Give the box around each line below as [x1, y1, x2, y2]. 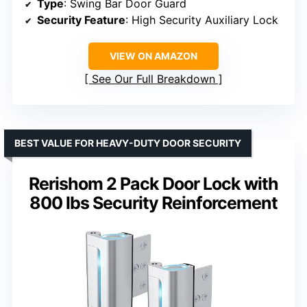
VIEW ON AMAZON [110, 49, 197, 62]
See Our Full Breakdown [92, 71, 215, 86]
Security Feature [37, 12, 125, 27]
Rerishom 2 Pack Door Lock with [29, 173, 278, 194]
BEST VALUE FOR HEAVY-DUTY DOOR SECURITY [14, 136, 241, 149]
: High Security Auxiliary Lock [125, 12, 278, 27]
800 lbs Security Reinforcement [29, 192, 278, 213]
